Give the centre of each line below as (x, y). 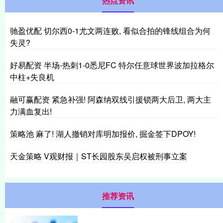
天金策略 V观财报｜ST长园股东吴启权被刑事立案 (99, 156)
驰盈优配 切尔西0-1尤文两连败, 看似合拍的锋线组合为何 (110, 30)
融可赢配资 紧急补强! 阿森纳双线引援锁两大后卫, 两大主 (111, 99)
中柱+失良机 (32, 77)
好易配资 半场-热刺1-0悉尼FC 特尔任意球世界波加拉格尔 (112, 65)
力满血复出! (31, 111)
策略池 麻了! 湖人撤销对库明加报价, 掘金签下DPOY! (103, 133)
